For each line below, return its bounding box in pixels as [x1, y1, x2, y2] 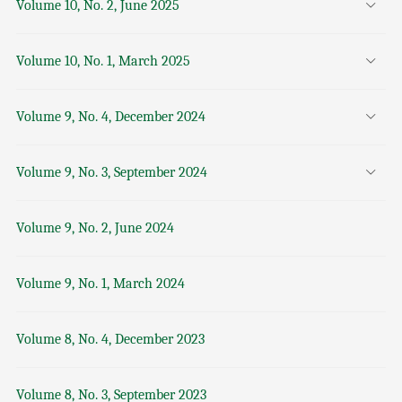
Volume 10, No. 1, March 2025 [15, 52, 190, 69]
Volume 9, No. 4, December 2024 [15, 108, 205, 125]
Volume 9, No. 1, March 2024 [15, 275, 185, 292]
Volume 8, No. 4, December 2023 [15, 330, 205, 347]
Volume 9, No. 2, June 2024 [15, 219, 174, 236]
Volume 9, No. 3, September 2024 [15, 163, 207, 180]
